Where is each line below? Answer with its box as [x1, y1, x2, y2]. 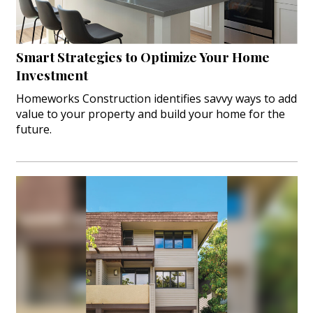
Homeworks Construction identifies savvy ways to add [15, 90, 297, 106]
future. [15, 121, 52, 137]
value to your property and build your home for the [15, 105, 285, 122]
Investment [15, 65, 88, 84]
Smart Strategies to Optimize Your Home [15, 47, 270, 66]
